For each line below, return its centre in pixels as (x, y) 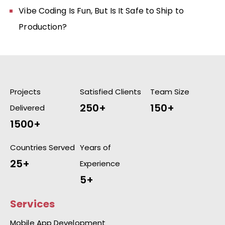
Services (32, 204)
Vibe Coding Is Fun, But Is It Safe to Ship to (101, 11)
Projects (26, 92)
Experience (100, 164)
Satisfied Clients (111, 92)
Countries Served (42, 148)
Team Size (170, 92)
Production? (43, 27)
